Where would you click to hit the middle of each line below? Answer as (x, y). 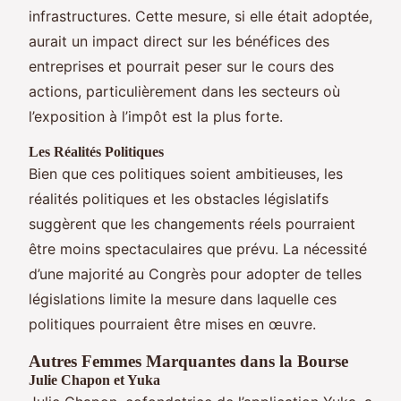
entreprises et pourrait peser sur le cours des (181, 66)
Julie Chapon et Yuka (94, 380)
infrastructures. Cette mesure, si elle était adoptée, (200, 16)
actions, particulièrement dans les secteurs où (184, 91)
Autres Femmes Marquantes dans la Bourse (188, 361)
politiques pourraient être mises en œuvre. (172, 324)
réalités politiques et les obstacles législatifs (179, 198)
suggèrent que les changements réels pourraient (192, 223)
